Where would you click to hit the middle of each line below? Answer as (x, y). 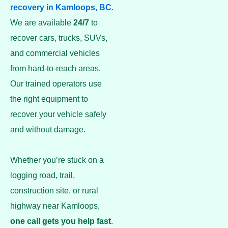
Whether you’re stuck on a (57, 160)
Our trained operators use (56, 84)
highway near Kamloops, (55, 206)
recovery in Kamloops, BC (61, 7)
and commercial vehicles (55, 53)
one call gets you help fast (61, 221)
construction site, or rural (54, 191)
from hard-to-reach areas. (55, 68)
